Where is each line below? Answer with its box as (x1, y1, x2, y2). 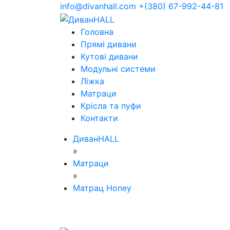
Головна (81, 26, 113, 37)
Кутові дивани (81, 51, 138, 62)
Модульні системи (81, 63, 156, 74)
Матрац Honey (73, 182, 131, 193)
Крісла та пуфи (81, 100, 141, 111)
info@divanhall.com (60, 1, 136, 11)
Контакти (81, 112, 118, 123)
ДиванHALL (73, 133, 119, 144)
